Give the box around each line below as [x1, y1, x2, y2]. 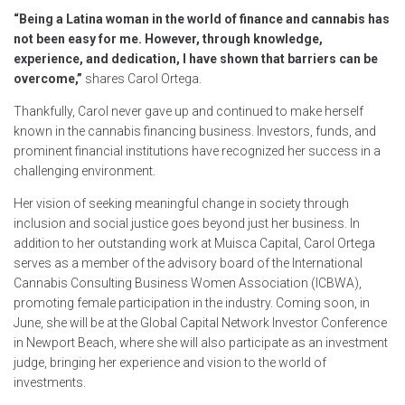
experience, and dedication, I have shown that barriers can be [14, 51, 378, 66]
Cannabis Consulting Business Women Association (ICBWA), [14, 275, 362, 290]
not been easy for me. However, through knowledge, [14, 31, 323, 46]
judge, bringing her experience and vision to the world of [14, 354, 326, 370]
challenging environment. [14, 163, 155, 178]
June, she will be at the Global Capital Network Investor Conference [14, 315, 387, 330]
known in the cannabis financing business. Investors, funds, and [14, 123, 376, 138]
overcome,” [14, 71, 85, 86]
